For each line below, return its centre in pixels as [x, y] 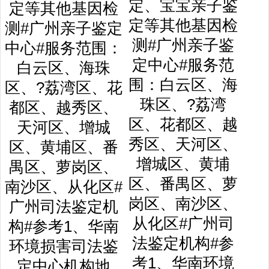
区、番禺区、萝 [183, 184]
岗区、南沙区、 [183, 204]
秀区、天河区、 [183, 144]
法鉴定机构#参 [183, 243]
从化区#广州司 [183, 223]
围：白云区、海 [183, 85]
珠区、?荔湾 [183, 104]
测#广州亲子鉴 [183, 45]
